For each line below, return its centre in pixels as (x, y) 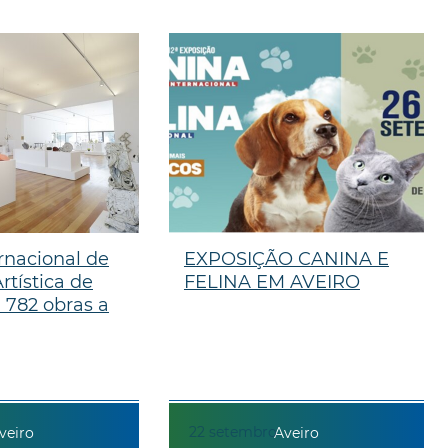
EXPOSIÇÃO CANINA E (286, 258)
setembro (242, 431)
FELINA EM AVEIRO (271, 281)
